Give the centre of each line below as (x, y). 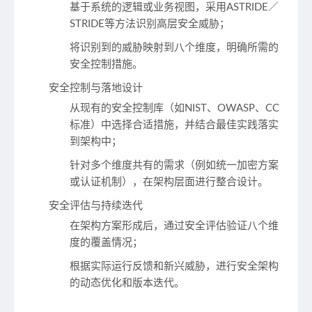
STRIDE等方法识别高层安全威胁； (150, 24)
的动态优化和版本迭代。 (127, 283)
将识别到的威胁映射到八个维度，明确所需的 (174, 47)
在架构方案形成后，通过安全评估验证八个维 (174, 226)
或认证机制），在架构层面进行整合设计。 (169, 182)
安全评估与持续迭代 (96, 205)
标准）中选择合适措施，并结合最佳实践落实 (174, 125)
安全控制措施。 (106, 64)
